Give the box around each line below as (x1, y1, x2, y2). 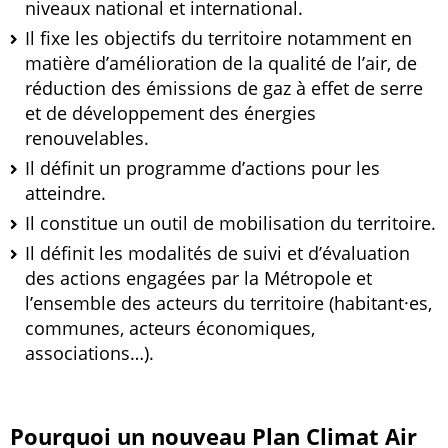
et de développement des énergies (25, 101, 316, 125)
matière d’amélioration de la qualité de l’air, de (25, 51, 417, 75)
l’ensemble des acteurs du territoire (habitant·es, (25, 291, 432, 315)
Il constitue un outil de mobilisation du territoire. (25, 211, 436, 235)
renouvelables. (25, 126, 149, 150)
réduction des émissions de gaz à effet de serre (25, 76, 423, 100)
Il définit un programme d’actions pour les (25, 156, 380, 180)
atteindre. (25, 181, 106, 205)
